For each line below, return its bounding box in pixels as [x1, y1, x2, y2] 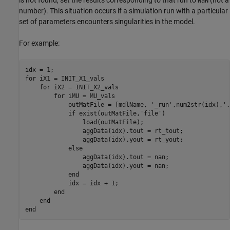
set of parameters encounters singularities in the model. [19, 17, 195, 26]
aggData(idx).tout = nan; [25, 153, 169, 161]
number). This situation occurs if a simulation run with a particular [19, 7, 228, 15]
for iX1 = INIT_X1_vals [25, 74, 104, 82]
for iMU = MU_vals [25, 92, 115, 100]
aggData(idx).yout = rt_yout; [25, 136, 183, 143]
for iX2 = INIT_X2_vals [25, 83, 119, 91]
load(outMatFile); [25, 118, 144, 126]
